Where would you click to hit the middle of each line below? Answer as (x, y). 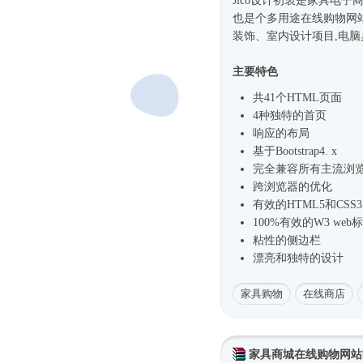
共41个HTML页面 (297, 98)
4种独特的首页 (290, 116)
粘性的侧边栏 (287, 241)
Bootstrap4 (300, 152)
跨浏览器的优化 (293, 187)
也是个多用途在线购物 (289, 19)
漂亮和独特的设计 (298, 258)
